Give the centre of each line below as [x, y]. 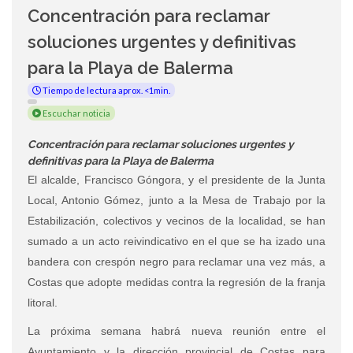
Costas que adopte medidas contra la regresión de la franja [176, 282]
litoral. [43, 302]
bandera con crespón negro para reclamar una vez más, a [176, 261]
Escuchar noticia [76, 113]
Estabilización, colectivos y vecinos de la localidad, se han [176, 220]
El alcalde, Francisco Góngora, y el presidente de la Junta [176, 179]
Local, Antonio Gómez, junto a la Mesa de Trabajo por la [176, 200]
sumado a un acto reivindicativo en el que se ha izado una [176, 241]
